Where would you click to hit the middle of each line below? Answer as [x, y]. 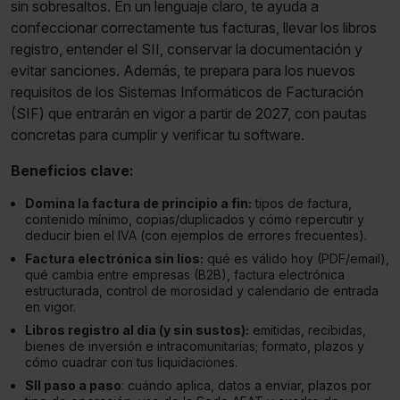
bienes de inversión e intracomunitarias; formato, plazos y [195, 346]
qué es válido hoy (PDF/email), [296, 259]
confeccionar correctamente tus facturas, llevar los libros [194, 28]
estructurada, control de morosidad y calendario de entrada [202, 291]
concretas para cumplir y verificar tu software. [158, 135]
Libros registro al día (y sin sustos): [137, 330]
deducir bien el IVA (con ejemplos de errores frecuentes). [196, 236]
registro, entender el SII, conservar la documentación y [187, 50]
